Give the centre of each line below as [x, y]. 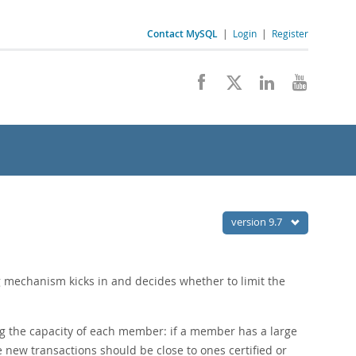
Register [290, 33]
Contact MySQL [182, 34]
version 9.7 [258, 222]
